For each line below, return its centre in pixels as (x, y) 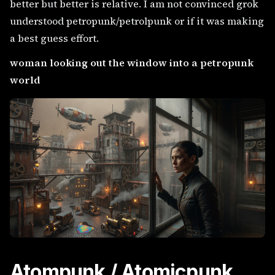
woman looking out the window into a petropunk (132, 63)
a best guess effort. (54, 38)
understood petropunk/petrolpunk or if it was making (137, 21)
